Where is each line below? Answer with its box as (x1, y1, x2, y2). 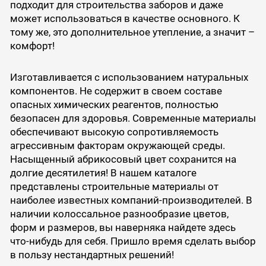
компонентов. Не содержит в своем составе (9, 85, 222, 97)
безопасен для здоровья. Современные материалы (9, 112, 256, 124)
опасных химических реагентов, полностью (9, 99, 218, 110)
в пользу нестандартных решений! (9, 249, 174, 261)
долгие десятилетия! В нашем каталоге (9, 167, 197, 179)
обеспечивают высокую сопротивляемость (9, 126, 218, 138)
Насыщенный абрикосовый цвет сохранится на (9, 153, 236, 165)
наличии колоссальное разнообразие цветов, (9, 208, 229, 220)
